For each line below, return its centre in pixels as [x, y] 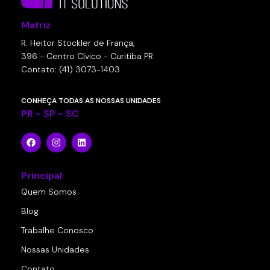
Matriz [36, 25]
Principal [42, 176]
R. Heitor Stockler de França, [78, 43]
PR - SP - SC [50, 114]
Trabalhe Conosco [57, 231]
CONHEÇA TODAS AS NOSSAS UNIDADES [91, 101]
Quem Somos [49, 192]
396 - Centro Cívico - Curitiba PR [87, 56]
